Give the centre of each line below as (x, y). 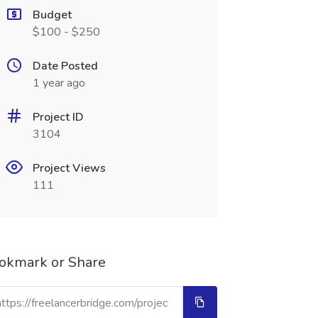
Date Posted (65, 66)
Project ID (58, 117)
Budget (52, 15)
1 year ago (59, 83)
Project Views (69, 168)
